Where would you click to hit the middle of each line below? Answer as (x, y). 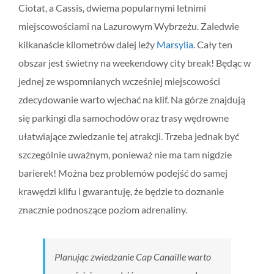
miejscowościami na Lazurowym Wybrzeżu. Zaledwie (129, 26)
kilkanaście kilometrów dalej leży (87, 44)
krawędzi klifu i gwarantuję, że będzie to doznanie (121, 191)
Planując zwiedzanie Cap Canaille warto (133, 256)
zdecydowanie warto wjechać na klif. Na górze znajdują (132, 99)
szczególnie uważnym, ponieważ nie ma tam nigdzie (125, 154)
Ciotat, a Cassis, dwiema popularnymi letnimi (112, 7)
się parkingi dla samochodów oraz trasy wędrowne (124, 117)
